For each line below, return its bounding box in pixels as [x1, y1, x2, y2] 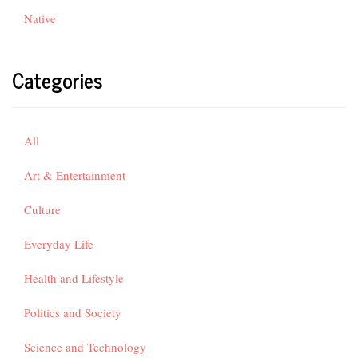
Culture [24, 201, 61, 217]
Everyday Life [24, 236, 93, 252]
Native [24, 10, 56, 26]
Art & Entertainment [24, 167, 125, 183]
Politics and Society [24, 304, 121, 320]
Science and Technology [24, 339, 146, 355]
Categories [12, 62, 103, 97]
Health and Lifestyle [24, 270, 124, 286]
